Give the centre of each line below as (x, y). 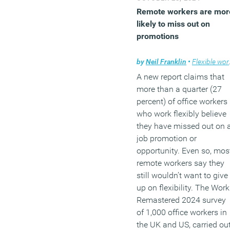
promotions (158, 36)
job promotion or (167, 138)
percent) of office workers (182, 101)
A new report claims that (180, 76)
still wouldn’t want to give (182, 175)
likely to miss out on (173, 24)
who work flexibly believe (181, 113)
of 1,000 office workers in (182, 212)
